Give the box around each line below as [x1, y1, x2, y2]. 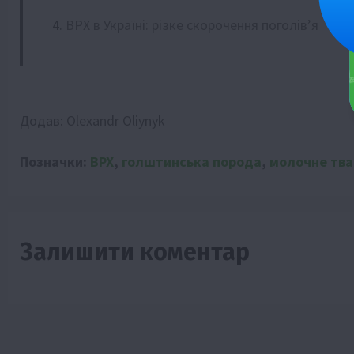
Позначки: [20, 152, 90, 171]
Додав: [20, 111, 66, 130]
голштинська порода [122, 152, 262, 171]
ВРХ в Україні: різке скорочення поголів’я [66, 15, 318, 34]
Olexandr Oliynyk [66, 111, 165, 130]
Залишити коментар [20, 237, 250, 266]
